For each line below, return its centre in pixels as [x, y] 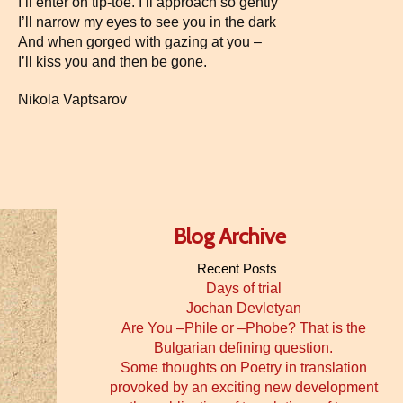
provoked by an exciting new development [243, 387]
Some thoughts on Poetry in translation [243, 367]
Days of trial [243, 288]
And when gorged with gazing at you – [140, 42]
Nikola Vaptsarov [72, 99]
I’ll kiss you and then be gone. [112, 62]
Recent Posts [237, 269]
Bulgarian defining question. [243, 348]
